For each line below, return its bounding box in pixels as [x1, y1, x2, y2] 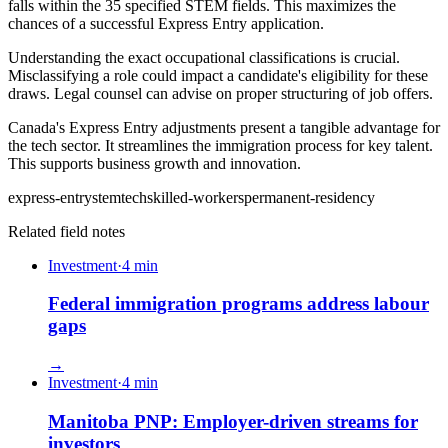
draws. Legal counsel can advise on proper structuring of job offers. [8, 84, 433, 102]
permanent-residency [244, 188, 375, 206]
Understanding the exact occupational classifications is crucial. [8, 48, 400, 66]
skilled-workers [147, 188, 244, 206]
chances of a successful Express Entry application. [8, 14, 324, 32]
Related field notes [8, 222, 125, 240]
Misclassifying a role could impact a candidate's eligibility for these [8, 66, 428, 84]
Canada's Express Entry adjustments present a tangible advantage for [8, 118, 440, 136]
